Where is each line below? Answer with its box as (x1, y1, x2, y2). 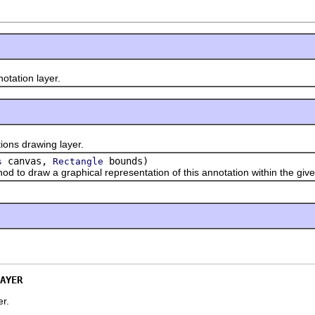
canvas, (2, 155, 53, 167)
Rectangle (53, 155, 103, 167)
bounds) (103, 155, 148, 167)
